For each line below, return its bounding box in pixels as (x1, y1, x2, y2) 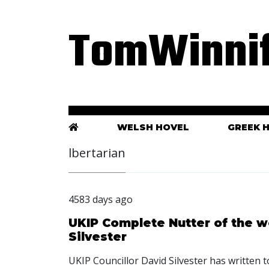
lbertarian (68, 145, 125, 162)
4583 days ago (68, 193, 133, 207)
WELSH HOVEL (116, 122, 189, 133)
